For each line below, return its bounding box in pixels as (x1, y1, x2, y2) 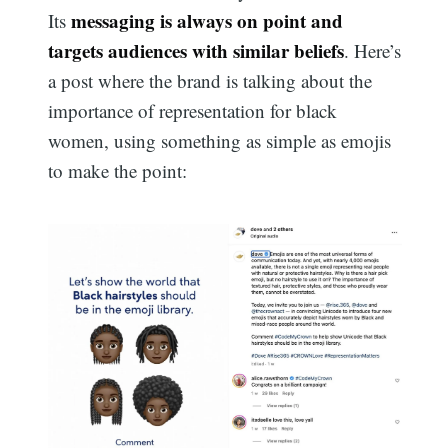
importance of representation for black (48, 97, 338, 123)
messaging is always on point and (71, 6, 344, 34)
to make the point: (48, 157, 188, 183)
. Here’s (344, 37, 402, 63)
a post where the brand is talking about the (48, 67, 373, 93)
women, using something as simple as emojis (48, 127, 392, 153)
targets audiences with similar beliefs (48, 36, 345, 64)
